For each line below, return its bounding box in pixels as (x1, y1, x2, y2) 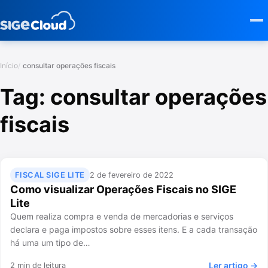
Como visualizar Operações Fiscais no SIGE (10, 183, 236, 196)
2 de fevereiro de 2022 (89, 170, 173, 179)
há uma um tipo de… (10, 237, 90, 248)
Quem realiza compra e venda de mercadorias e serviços (10, 211, 233, 222)
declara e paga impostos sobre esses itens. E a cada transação (10, 224, 257, 235)
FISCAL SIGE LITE (14, 170, 85, 179)
